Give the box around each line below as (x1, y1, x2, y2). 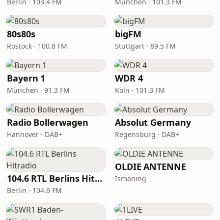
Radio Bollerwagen (7, 116, 88, 128)
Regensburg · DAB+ (115, 130, 179, 139)
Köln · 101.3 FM (115, 85, 165, 95)
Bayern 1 (7, 72, 46, 84)
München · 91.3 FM (7, 85, 70, 95)
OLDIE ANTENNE (115, 161, 186, 172)
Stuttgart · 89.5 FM (115, 41, 176, 51)
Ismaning (115, 174, 146, 183)
